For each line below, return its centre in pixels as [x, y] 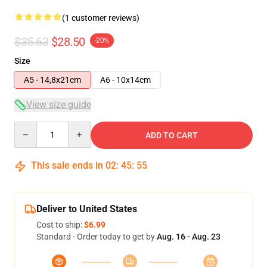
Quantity [30, 127]
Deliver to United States [87, 209]
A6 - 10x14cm [125, 80]
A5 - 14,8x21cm [52, 80]
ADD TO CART [172, 135]
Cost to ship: [60, 225]
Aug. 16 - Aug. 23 [189, 237]
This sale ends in [67, 165]
